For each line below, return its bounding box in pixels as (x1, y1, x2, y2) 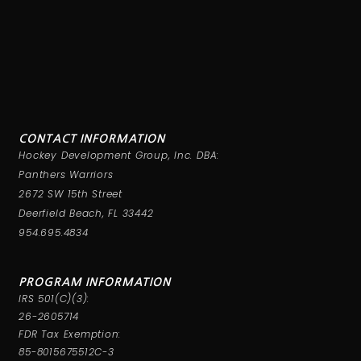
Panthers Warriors (19, 168, 114, 182)
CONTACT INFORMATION (19, 133, 165, 145)
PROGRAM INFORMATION (19, 276, 171, 288)
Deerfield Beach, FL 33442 (19, 206, 154, 221)
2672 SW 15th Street (19, 187, 122, 201)
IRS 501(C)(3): (19, 292, 90, 306)
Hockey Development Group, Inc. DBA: (19, 148, 220, 163)
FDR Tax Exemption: (19, 327, 122, 342)
